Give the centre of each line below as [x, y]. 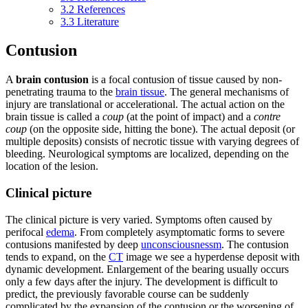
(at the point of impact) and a [189, 117]
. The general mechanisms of [227, 92]
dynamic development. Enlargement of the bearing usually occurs [147, 269]
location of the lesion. [52, 166]
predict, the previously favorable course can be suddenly [127, 294]
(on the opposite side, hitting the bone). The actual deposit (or [161, 129]
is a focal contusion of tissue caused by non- [185, 80]
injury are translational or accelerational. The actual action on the [145, 104]
